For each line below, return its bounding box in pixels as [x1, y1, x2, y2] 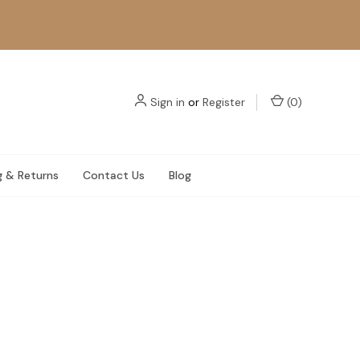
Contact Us [82, 168, 145, 182]
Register [202, 94, 245, 109]
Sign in [150, 94, 185, 109]
